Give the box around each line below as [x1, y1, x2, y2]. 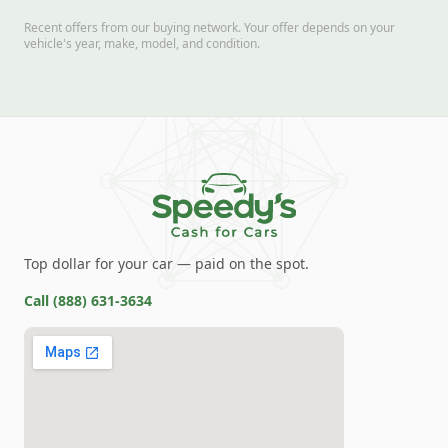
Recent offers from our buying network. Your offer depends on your [24, 19, 395, 36]
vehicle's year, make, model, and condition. [24, 35, 260, 52]
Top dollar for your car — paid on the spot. [24, 254, 309, 273]
